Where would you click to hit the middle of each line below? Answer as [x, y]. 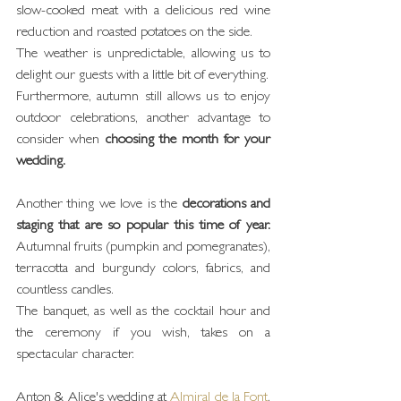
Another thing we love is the [99, 205]
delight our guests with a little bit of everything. [142, 76]
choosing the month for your [188, 141]
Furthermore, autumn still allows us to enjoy [143, 98]
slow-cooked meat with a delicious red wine [143, 12]
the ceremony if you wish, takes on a [143, 334]
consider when [60, 141]
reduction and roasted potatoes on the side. [134, 33]
